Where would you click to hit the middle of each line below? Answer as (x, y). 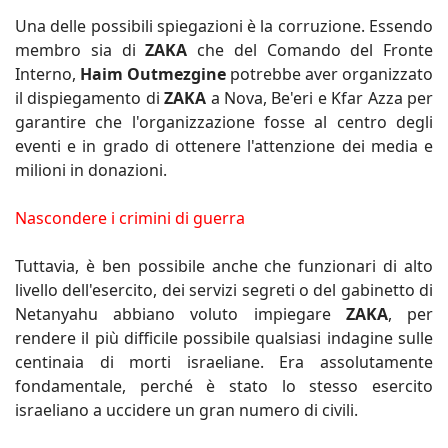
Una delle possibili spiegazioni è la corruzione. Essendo (224, 25)
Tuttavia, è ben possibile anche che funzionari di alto (224, 265)
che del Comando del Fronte (310, 49)
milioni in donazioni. (91, 169)
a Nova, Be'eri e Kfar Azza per (320, 97)
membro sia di (75, 49)
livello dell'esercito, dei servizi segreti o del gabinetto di (224, 289)
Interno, (47, 73)
